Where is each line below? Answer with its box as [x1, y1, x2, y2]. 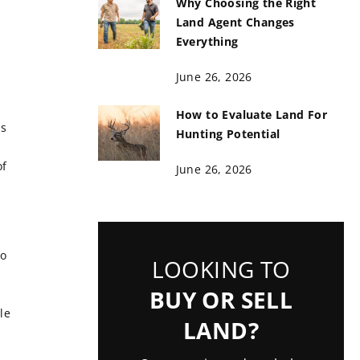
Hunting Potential [175, 126, 280, 141]
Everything [175, 34, 239, 49]
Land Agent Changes [175, 14, 295, 30]
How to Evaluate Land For [175, 107, 328, 122]
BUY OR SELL [149, 284, 293, 315]
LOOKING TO [151, 254, 291, 284]
